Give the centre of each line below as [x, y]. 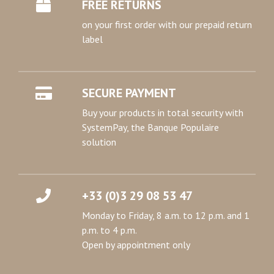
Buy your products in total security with [163, 113]
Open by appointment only [136, 245]
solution [99, 142]
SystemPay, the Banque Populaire [150, 127]
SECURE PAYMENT [129, 93]
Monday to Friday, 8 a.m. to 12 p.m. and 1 [166, 215]
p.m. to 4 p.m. [109, 230]
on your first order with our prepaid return [167, 24]
